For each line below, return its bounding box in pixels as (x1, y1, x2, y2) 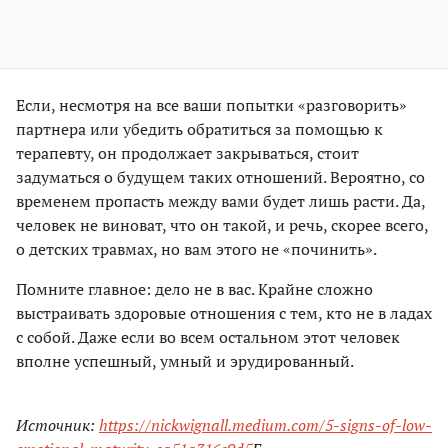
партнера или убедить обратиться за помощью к (16, 118, 383, 141)
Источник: (16, 414, 95, 437)
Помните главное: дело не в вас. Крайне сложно (16, 278, 373, 301)
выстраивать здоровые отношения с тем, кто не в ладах (16, 302, 432, 325)
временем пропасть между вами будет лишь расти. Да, (16, 190, 425, 213)
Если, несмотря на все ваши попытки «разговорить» (16, 94, 407, 117)
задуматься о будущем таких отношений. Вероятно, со (16, 166, 425, 189)
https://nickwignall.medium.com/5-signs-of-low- (99, 414, 432, 437)
